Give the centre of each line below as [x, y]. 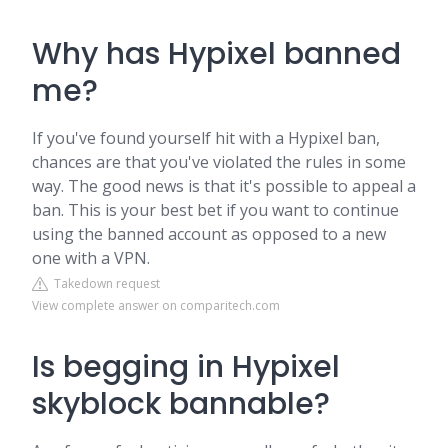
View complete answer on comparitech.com [156, 305]
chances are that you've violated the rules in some [219, 162]
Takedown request [104, 283]
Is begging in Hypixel [186, 367]
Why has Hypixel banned [216, 54]
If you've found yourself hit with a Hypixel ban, [206, 138]
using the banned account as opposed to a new [209, 234]
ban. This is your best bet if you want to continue [215, 210]
